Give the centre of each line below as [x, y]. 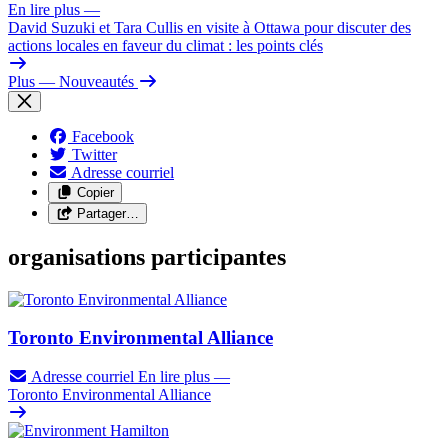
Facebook [103, 136]
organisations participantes [147, 256]
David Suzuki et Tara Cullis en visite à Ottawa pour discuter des [209, 27]
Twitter [94, 154]
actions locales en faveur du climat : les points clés [165, 45]
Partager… [107, 213]
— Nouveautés [86, 81]
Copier [95, 192]
